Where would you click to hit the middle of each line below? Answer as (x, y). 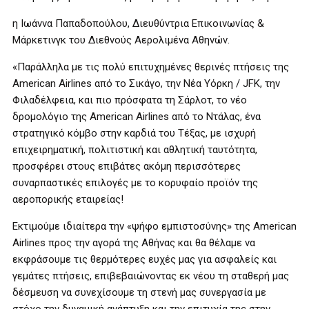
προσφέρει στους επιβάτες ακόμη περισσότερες (127, 166)
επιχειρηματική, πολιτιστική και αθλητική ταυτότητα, (135, 150)
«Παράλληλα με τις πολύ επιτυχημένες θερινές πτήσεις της (151, 67)
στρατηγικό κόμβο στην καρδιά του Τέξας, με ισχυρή (134, 133)
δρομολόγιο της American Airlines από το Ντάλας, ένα (137, 117)
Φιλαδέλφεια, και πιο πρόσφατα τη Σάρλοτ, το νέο (130, 100)
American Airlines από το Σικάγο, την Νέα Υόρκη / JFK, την (146, 83)
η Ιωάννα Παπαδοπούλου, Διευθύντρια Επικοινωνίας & (138, 23)
